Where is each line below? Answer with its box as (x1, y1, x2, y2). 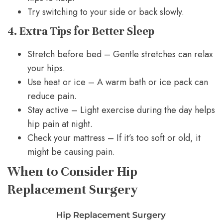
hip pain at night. (27, 117, 93, 131)
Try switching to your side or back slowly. (27, 5, 184, 19)
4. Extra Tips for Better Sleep (7, 24, 154, 38)
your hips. (27, 62, 65, 75)
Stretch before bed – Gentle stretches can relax (27, 48, 213, 61)
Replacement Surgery (7, 181, 138, 198)
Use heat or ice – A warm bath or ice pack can (27, 76, 208, 89)
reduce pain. (27, 90, 77, 103)
